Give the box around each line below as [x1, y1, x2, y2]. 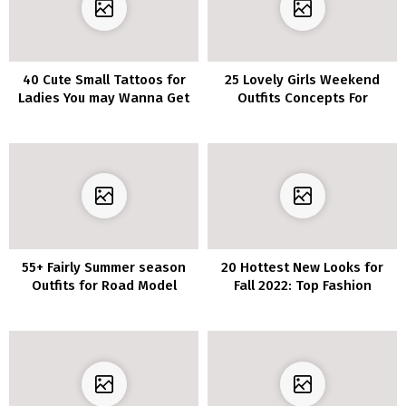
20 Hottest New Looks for [221, 259, 383, 276]
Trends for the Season [229, 295, 375, 313]
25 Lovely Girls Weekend [225, 71, 380, 88]
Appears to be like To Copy [18, 295, 189, 313]
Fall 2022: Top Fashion [233, 277, 372, 295]
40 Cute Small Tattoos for [22, 71, 186, 88]
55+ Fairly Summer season [22, 259, 186, 276]
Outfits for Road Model [31, 277, 177, 295]
